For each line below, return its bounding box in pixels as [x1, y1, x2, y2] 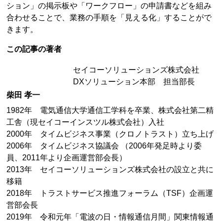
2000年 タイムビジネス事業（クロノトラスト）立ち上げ [6, 129, 214, 138]
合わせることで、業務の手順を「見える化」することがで [6, 13, 212, 22]
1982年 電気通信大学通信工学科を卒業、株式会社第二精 [6, 106, 214, 114]
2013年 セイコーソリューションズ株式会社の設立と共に [6, 165, 214, 174]
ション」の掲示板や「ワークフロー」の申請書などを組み [6, 1, 212, 10]
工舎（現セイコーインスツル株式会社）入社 [6, 117, 165, 126]
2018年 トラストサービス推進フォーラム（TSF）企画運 [6, 188, 214, 197]
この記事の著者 [6, 45, 62, 54]
